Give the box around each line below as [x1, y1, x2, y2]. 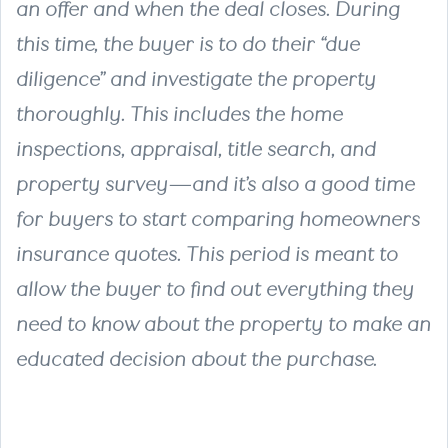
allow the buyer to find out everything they [16, 277, 414, 301]
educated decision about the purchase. [16, 347, 377, 371]
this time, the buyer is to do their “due [16, 32, 360, 56]
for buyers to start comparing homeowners [16, 207, 420, 231]
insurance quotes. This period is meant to [16, 242, 398, 266]
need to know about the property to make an [16, 312, 431, 336]
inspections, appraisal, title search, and [16, 137, 376, 161]
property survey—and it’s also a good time [16, 172, 415, 196]
